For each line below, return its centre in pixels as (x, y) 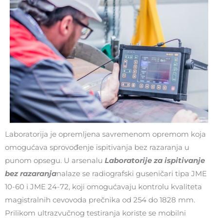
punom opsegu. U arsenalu (55, 160)
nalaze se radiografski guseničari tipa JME (132, 173)
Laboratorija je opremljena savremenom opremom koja (105, 134)
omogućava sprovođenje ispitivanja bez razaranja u (97, 147)
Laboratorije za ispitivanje (155, 160)
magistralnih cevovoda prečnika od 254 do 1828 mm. (100, 200)
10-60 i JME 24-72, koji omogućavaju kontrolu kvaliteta (103, 187)
